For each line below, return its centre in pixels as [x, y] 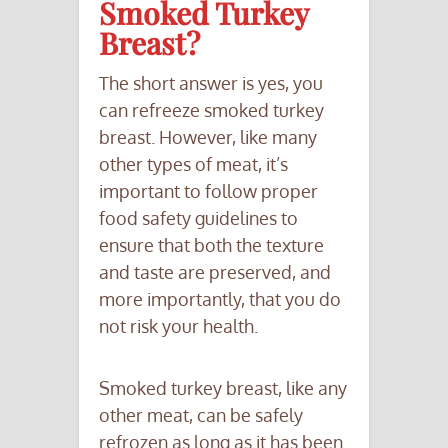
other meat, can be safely [201, 414]
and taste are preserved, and [215, 271]
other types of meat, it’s [193, 163]
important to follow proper [208, 190]
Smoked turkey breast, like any [223, 387]
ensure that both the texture [211, 244]
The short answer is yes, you [211, 82]
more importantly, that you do [220, 298]
